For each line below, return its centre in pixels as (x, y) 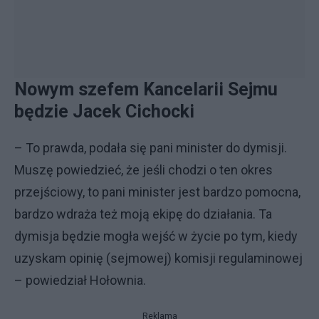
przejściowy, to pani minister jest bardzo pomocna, (157, 192)
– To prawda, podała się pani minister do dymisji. (151, 148)
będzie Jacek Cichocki (106, 111)
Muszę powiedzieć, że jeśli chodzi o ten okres (143, 170)
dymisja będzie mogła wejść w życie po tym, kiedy (156, 236)
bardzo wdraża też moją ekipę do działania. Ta (143, 214)
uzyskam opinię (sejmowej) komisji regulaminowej (158, 258)
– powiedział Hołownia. (80, 280)
